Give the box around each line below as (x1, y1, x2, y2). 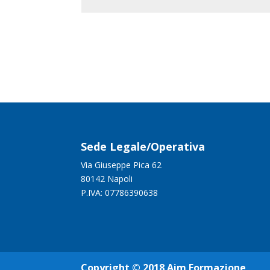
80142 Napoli (81, 173, 133, 185)
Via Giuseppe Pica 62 (81, 159, 162, 171)
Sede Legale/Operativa (81, 139, 206, 154)
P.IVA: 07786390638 (81, 187, 159, 199)
